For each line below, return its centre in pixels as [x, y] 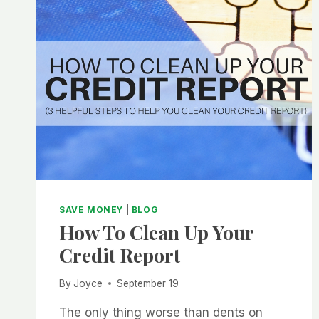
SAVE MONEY [91, 210]
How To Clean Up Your [156, 232]
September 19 [148, 283]
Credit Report [120, 255]
